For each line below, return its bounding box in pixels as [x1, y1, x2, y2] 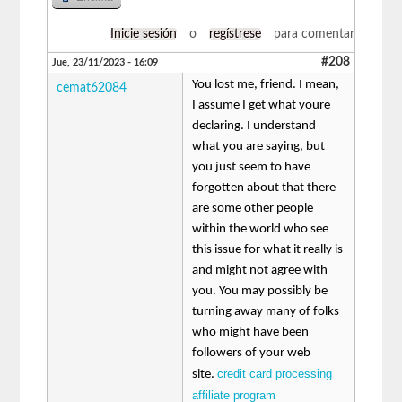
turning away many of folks [192, 304, 340, 319]
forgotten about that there [192, 180, 336, 195]
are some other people [192, 201, 314, 215]
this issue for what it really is [192, 242, 344, 257]
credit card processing [217, 366, 333, 380]
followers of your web [192, 345, 311, 360]
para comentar [269, 27, 354, 40]
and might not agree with [192, 263, 328, 277]
